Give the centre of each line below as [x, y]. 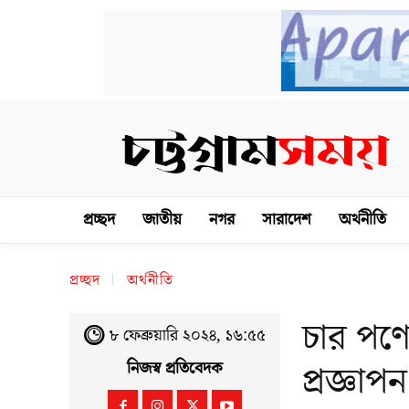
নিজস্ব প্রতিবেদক [175, 368]
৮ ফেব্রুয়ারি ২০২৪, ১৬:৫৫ [188, 336]
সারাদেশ [286, 220]
